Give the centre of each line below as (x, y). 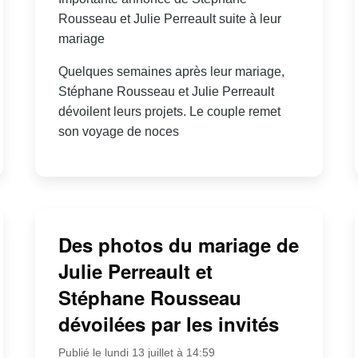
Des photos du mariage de (178, 245)
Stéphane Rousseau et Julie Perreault (166, 91)
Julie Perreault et (135, 271)
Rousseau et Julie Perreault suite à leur (169, 18)
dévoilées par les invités (168, 324)
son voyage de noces (118, 131)
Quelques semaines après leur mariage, (171, 71)
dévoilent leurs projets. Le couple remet (169, 111)
